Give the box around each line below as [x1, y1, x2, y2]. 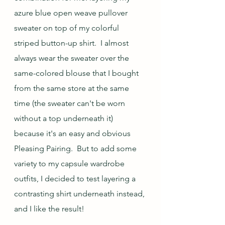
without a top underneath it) [14, 114, 115, 123]
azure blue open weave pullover [14, 8, 130, 18]
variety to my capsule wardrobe [14, 159, 127, 168]
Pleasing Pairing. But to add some [14, 144, 139, 153]
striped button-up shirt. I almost [14, 38, 131, 48]
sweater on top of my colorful [14, 23, 121, 33]
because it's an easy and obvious [14, 129, 133, 138]
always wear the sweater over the [14, 53, 131, 63]
